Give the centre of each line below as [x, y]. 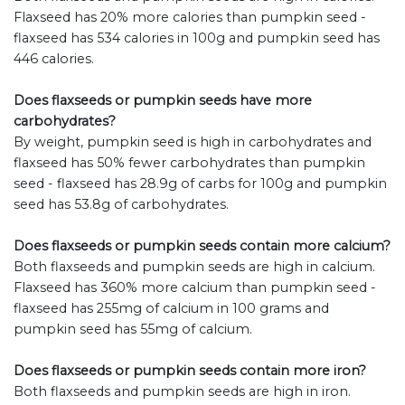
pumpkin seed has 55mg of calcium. [133, 330]
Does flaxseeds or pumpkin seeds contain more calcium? [202, 246]
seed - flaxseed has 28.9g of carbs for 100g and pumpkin [200, 184]
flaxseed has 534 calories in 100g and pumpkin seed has [197, 38]
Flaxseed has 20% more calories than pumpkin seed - [190, 18]
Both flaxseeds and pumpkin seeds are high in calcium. [194, 267]
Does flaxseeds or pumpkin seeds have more [163, 101]
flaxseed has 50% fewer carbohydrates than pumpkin [189, 163]
